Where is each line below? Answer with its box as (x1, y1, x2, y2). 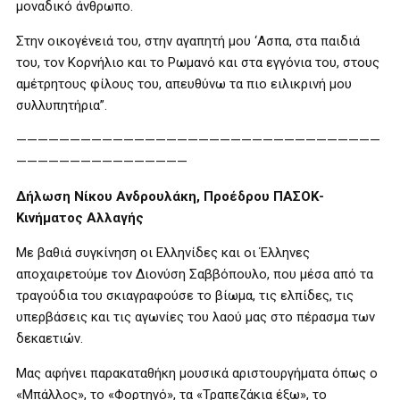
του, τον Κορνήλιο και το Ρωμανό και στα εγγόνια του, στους (16, 54, 379, 71)
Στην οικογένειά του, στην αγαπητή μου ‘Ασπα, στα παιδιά (16, 33, 360, 49)
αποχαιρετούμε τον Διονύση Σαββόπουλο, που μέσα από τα (16, 266, 373, 282)
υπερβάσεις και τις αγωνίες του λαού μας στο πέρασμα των (16, 309, 375, 325)
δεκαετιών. (16, 330, 83, 346)
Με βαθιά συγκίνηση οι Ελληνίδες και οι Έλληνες (16, 245, 310, 261)
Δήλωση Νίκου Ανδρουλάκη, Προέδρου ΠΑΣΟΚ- (16, 188, 324, 204)
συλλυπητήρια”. (16, 97, 107, 113)
